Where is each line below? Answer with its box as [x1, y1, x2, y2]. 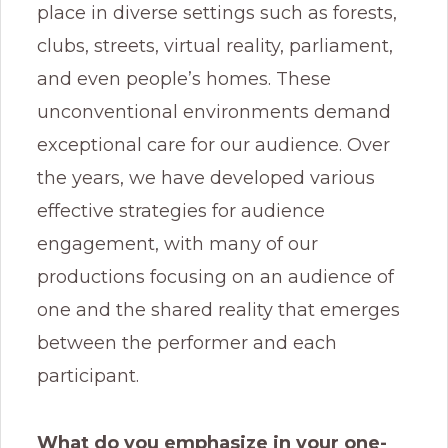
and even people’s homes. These [37, 67, 331, 90]
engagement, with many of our [37, 232, 318, 255]
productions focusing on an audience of [37, 265, 394, 288]
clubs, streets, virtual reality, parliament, [37, 34, 393, 57]
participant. [37, 364, 144, 387]
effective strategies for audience [37, 199, 325, 222]
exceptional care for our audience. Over [37, 133, 390, 156]
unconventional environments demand [37, 100, 391, 123]
